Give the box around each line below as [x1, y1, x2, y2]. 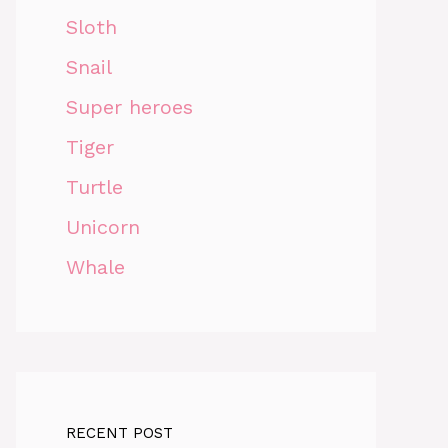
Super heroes [66, 94, 193, 119]
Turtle [66, 174, 123, 199]
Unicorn [66, 214, 140, 239]
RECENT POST [66, 423, 173, 442]
